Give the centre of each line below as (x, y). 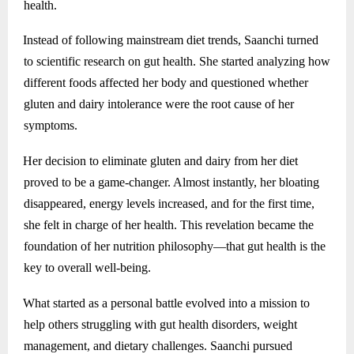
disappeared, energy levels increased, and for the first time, (169, 203)
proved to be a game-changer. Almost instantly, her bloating (171, 182)
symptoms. (50, 126)
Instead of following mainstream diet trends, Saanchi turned (171, 40)
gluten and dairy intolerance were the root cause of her (158, 104)
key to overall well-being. (87, 267)
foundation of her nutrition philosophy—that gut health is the (174, 246)
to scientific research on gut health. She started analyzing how (177, 62)
